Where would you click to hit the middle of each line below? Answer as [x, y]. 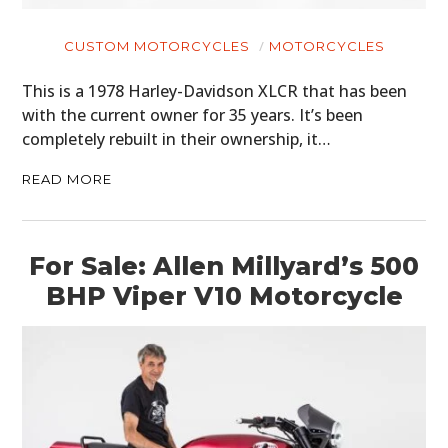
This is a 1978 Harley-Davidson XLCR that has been [215, 91]
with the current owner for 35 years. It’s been [193, 115]
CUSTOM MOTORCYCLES [156, 46]
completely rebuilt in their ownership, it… [177, 139]
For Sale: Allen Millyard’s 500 [224, 266]
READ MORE [67, 179]
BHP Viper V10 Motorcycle [224, 296]
